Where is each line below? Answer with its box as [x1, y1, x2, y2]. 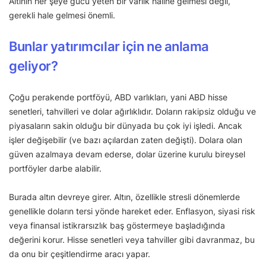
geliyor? [9, 58, 58, 74]
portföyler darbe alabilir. [9, 163, 102, 174]
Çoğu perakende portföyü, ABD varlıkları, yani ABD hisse [9, 92, 227, 103]
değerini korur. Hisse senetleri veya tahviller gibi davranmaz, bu [9, 235, 255, 245]
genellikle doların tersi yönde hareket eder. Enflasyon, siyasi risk [9, 206, 255, 217]
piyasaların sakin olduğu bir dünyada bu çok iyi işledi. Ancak [9, 121, 242, 131]
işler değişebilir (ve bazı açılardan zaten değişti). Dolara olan [9, 135, 242, 145]
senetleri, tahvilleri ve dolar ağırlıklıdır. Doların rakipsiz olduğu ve [9, 106, 256, 117]
